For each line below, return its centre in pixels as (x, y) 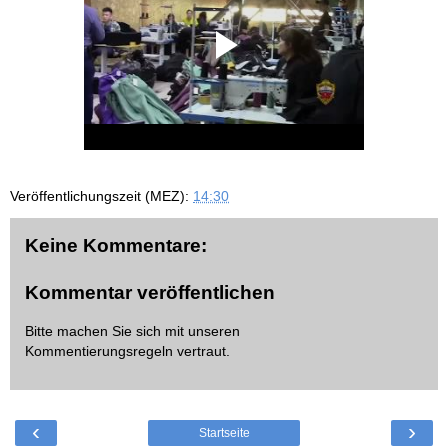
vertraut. (201, 350)
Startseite (224, 433)
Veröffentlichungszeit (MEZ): (101, 195)
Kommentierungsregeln (99, 350)
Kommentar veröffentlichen (150, 293)
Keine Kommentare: (116, 245)
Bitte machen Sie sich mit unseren (132, 330)
